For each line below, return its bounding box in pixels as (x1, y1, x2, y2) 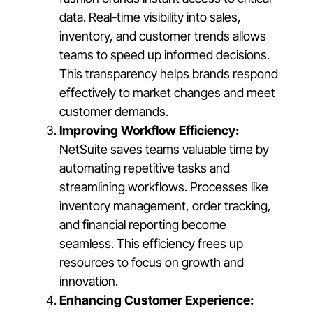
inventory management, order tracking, (59, 198, 271, 213)
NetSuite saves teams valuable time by (59, 141, 269, 156)
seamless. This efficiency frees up (59, 235, 243, 251)
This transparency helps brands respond (59, 66, 278, 81)
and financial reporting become (59, 217, 226, 232)
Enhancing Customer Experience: (59, 292, 254, 307)
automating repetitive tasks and (59, 160, 230, 175)
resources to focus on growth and (59, 254, 244, 270)
